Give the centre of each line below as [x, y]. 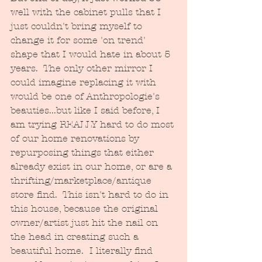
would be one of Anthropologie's [87, 96]
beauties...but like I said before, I [87, 111]
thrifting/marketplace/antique [82, 181]
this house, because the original [86, 209]
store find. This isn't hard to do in [91, 195]
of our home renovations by [76, 139]
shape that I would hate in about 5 [92, 54]
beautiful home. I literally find [83, 251]
